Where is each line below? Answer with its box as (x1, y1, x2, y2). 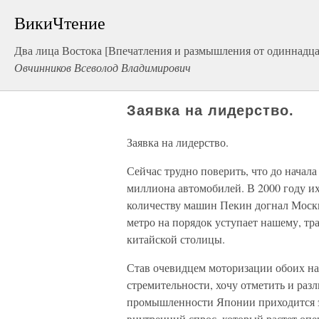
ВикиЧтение (14, 11, 105, 34)
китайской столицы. (127, 231, 225, 246)
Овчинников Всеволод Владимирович (14, 60, 191, 75)
